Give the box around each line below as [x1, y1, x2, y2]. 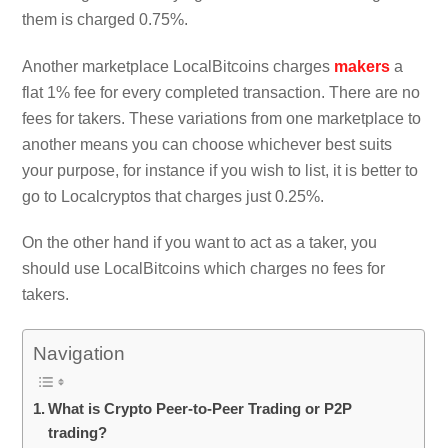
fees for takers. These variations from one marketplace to [22, 109, 422, 127]
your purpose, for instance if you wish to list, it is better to [22, 161, 419, 179]
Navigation [33, 343, 126, 365]
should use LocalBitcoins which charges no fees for [22, 260, 386, 278]
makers [334, 57, 391, 75]
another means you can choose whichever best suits [22, 135, 393, 153]
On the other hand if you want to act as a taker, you [22, 234, 378, 252]
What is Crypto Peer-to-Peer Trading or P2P [48, 400, 353, 418]
